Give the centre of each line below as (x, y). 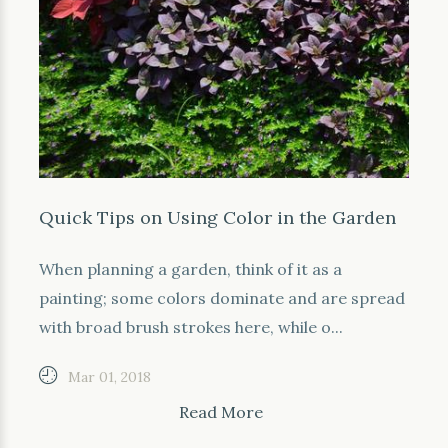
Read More (221, 412)
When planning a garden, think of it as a (190, 269)
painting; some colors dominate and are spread (222, 298)
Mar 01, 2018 (109, 377)
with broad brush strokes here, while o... (191, 327)
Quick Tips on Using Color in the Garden (217, 217)
